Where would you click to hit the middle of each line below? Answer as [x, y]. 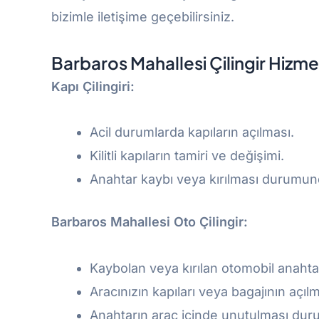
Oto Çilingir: [211, 222]
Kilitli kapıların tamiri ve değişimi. [187, 156]
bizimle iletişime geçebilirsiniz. [143, 17]
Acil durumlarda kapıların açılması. [192, 132]
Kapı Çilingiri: [93, 86]
